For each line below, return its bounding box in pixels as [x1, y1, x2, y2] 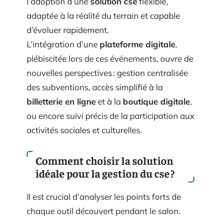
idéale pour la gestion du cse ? [36, 166, 175, 180]
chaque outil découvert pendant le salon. [27, 206, 181, 216]
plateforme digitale [100, 39, 175, 49]
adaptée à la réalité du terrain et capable [27, 10, 180, 21]
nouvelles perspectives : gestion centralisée [27, 68, 188, 78]
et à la [96, 96, 123, 107]
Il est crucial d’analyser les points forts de [27, 191, 181, 202]
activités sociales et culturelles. [27, 125, 142, 135]
